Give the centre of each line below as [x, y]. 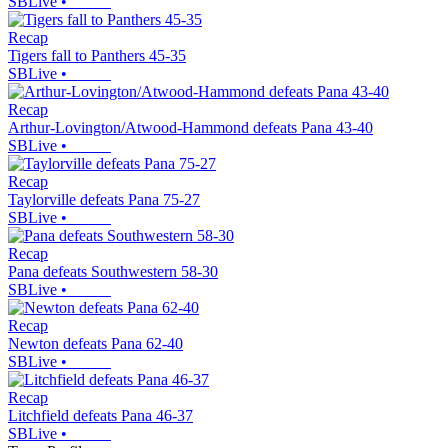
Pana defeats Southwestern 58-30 [113, 271]
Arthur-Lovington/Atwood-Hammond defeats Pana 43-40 [190, 127]
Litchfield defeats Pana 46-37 [100, 415]
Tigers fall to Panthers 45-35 [97, 55]
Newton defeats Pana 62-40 [95, 343]
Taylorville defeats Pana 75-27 [104, 199]
